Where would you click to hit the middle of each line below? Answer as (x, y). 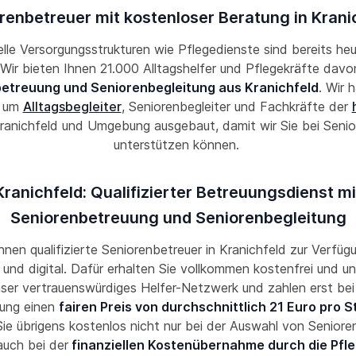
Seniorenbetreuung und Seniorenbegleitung (178, 218)
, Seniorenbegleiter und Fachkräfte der (236, 106)
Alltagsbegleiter (72, 106)
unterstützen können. (178, 145)
